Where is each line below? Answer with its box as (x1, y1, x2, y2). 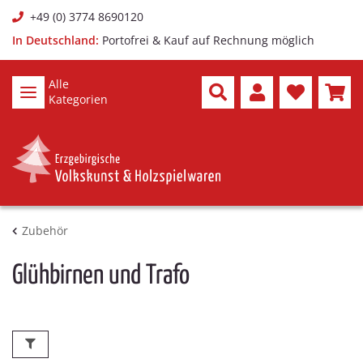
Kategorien (49, 92, 108, 107)
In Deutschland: (12, 32, 99, 48)
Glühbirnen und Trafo (12, 263, 190, 289)
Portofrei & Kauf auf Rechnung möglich (102, 32, 314, 48)
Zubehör (22, 223, 68, 238)
